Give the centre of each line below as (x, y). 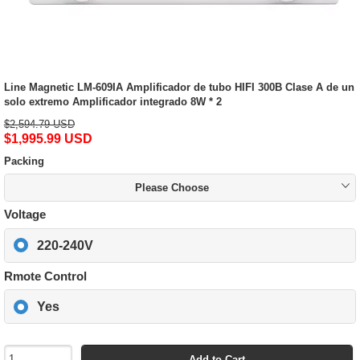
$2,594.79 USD (39, 124)
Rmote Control (45, 276)
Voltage (25, 215)
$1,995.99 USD (48, 139)
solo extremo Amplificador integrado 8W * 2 (112, 102)
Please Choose (172, 187)
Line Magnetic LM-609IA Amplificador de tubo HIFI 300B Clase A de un (179, 87)
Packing (24, 161)
